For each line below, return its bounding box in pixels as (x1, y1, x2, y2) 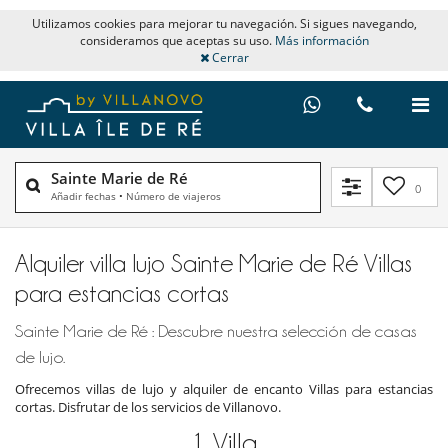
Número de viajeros (126, 188, 221, 203)
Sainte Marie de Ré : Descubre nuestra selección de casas (15, 321, 417, 340)
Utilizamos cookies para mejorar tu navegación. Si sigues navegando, (31, 15, 417, 32)
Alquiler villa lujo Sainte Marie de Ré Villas (15, 249, 412, 276)
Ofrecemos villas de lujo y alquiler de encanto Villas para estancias (15, 379, 433, 398)
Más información (274, 32, 369, 49)
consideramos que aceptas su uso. (79, 32, 275, 49)
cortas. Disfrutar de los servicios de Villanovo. (15, 397, 281, 416)
